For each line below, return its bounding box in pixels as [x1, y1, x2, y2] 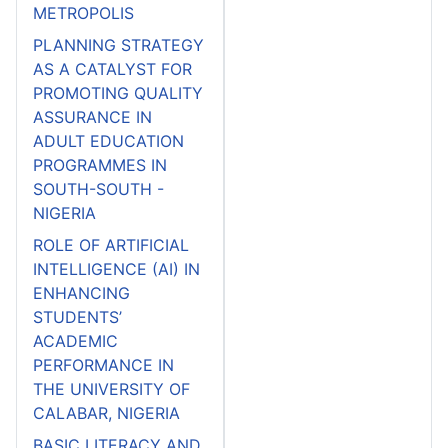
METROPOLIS [33, 2, 134, 23]
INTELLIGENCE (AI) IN [33, 258, 200, 279]
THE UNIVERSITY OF [33, 378, 190, 399]
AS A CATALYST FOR [33, 58, 192, 79]
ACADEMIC [33, 330, 118, 351]
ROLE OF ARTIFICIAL [33, 234, 189, 255]
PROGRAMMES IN [33, 154, 167, 175]
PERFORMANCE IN [33, 354, 174, 375]
